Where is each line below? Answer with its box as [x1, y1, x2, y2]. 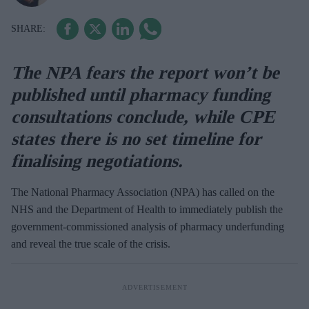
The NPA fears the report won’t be [11, 62, 279, 83]
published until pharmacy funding [11, 84, 270, 105]
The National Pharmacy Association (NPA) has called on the [11, 186, 275, 198]
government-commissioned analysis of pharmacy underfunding [11, 220, 284, 232]
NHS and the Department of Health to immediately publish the [11, 203, 283, 215]
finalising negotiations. [11, 150, 183, 171]
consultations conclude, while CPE [11, 106, 275, 127]
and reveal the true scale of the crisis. [11, 237, 170, 250]
